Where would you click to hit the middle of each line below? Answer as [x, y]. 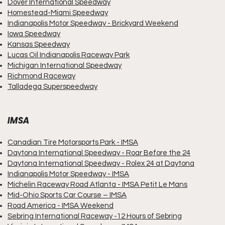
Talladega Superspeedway [52, 87]
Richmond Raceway [41, 76]
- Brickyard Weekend [142, 23]
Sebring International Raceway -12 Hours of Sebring [95, 216]
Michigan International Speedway [65, 66]
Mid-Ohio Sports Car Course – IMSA [67, 195]
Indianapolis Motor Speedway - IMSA [68, 174]
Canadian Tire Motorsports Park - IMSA [73, 142]
